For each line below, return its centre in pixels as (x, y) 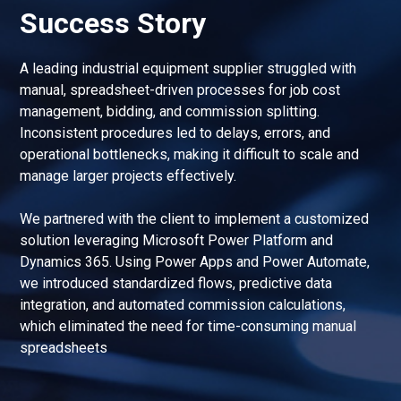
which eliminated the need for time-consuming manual (188, 326)
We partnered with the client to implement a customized (195, 218)
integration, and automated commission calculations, (183, 304)
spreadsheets (64, 347)
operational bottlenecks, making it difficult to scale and (190, 154)
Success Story (113, 23)
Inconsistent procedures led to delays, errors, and (175, 132)
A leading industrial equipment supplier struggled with (188, 68)
